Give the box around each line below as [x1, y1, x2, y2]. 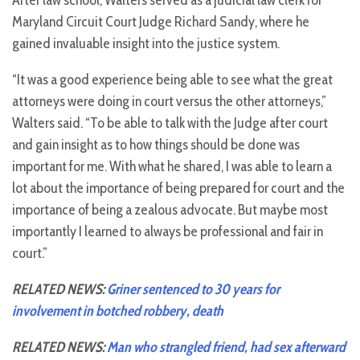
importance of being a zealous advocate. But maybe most [12, 201, 328, 219]
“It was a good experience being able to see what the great [12, 71, 333, 89]
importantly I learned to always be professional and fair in [12, 223, 323, 241]
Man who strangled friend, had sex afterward [107, 338, 346, 357]
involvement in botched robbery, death [12, 302, 223, 321]
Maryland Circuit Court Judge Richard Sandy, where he [12, 13, 309, 31]
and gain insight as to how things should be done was [12, 136, 300, 154]
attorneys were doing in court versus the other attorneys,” [12, 92, 326, 111]
